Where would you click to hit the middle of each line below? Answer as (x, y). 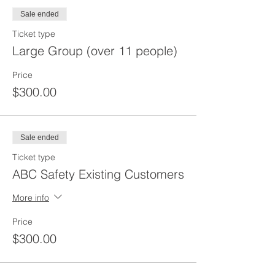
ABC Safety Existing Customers (98, 174)
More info (31, 197)
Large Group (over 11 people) (95, 51)
